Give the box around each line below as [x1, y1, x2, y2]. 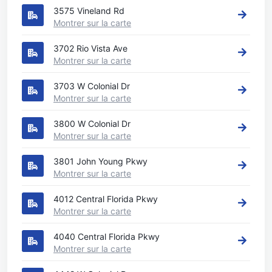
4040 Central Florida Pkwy [53, 231, 160, 242]
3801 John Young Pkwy [53, 156, 148, 166]
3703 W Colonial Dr [53, 81, 130, 91]
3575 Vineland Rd [53, 5, 124, 16]
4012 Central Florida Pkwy [53, 194, 158, 204]
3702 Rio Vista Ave [53, 43, 127, 53]
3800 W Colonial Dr [53, 118, 131, 129]
